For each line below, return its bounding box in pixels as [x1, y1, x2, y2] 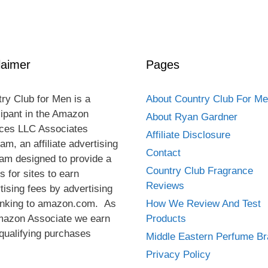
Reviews [146, 180, 184, 192]
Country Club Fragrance [146, 165, 253, 177]
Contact [146, 147, 181, 159]
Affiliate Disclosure [146, 129, 230, 141]
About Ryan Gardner [146, 111, 237, 123]
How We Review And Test [146, 198, 261, 210]
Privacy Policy [146, 249, 211, 261]
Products [146, 213, 186, 225]
